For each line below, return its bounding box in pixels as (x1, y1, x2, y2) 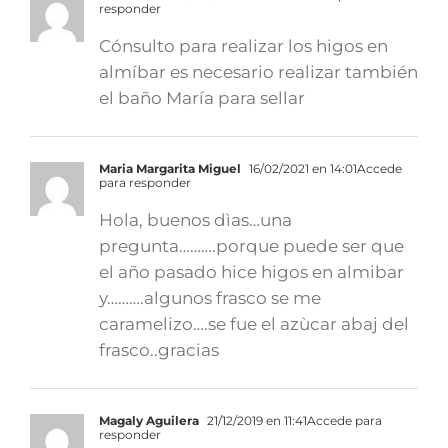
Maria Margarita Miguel (99, 161, 241, 177)
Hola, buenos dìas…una (99, 210, 292, 231)
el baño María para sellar (99, 88, 305, 109)
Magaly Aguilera (99, 413, 199, 429)
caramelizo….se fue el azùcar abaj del (99, 314, 409, 335)
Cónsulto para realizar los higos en (99, 36, 388, 57)
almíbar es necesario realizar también (99, 62, 418, 83)
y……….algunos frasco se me (99, 288, 321, 309)
